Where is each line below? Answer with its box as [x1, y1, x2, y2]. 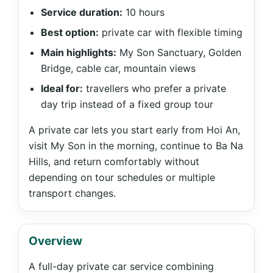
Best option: [41, 26, 99, 38]
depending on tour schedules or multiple [29, 171, 215, 183]
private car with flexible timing [99, 26, 243, 38]
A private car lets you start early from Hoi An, [29, 124, 240, 136]
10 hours [122, 6, 165, 18]
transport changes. [29, 187, 116, 199]
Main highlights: [41, 46, 116, 58]
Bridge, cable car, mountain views [41, 62, 196, 74]
